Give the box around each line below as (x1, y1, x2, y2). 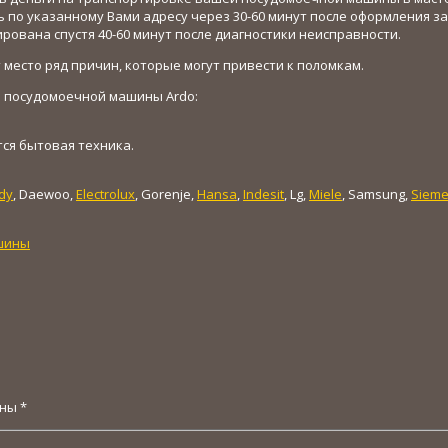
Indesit (243, 184, 284, 203)
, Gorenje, (135, 184, 197, 203)
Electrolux (76, 184, 135, 203)
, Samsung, (342, 184, 411, 203)
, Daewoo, (13, 184, 76, 203)
